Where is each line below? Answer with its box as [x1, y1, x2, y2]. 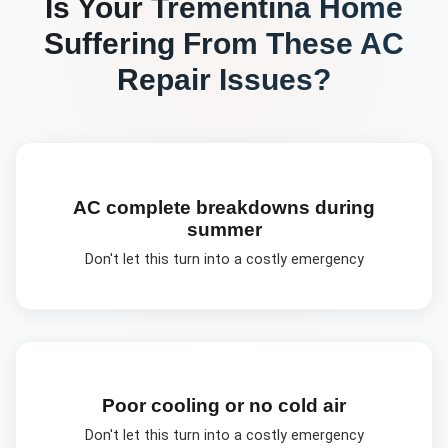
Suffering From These [44, 25, 360, 60]
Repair [117, 61, 211, 96]
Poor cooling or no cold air [102, 394, 346, 416]
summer [186, 218, 262, 240]
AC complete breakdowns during [73, 196, 375, 218]
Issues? [211, 61, 331, 96]
